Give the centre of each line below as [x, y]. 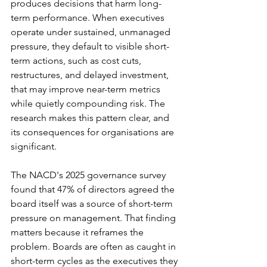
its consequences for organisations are [94, 132]
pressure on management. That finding [94, 218]
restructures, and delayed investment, [91, 74]
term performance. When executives [89, 17]
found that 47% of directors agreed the [94, 189]
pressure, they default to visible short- [90, 46]
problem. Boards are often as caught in [94, 246]
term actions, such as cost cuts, [77, 60]
